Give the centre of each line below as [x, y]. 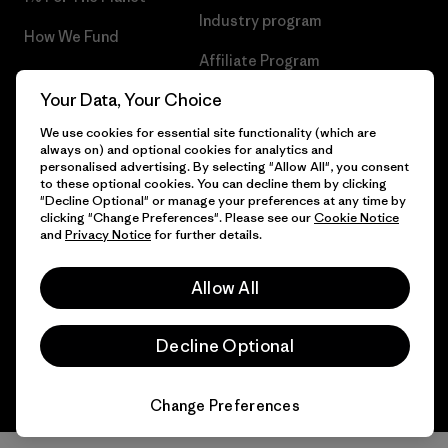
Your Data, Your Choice [131, 100]
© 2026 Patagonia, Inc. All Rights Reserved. [147, 211]
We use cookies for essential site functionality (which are [208, 132]
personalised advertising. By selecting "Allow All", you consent [224, 166]
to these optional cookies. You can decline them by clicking [213, 183]
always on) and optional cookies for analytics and [186, 149]
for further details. [206, 234]
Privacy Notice [108, 234]
